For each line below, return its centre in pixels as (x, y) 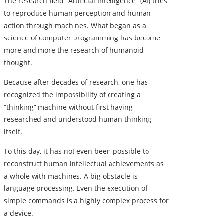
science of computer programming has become (82, 38)
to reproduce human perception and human (77, 13)
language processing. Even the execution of (76, 188)
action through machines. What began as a (75, 26)
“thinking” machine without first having (68, 107)
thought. (18, 63)
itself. (13, 132)
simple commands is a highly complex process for (86, 201)
